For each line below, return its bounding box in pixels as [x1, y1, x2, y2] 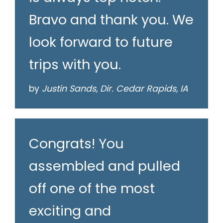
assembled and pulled [29, 157, 180, 176]
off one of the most [29, 179, 155, 198]
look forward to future [29, 33, 173, 52]
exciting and [29, 202, 111, 221]
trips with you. [29, 55, 121, 74]
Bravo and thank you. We [29, 10, 194, 29]
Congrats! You [29, 134, 124, 153]
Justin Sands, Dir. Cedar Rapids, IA [42, 83, 188, 95]
